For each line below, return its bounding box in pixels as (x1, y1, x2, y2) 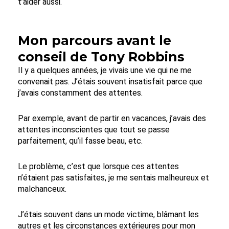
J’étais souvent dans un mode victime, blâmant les (18, 209, 199, 219)
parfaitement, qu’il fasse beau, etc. (18, 135, 143, 146)
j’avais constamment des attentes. (18, 87, 143, 98)
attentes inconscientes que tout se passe (18, 124, 170, 134)
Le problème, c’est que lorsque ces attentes (18, 161, 179, 171)
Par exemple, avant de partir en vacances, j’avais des (18, 113, 206, 123)
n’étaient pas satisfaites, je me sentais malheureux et (18, 172, 209, 182)
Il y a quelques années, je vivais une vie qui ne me (18, 65, 192, 75)
